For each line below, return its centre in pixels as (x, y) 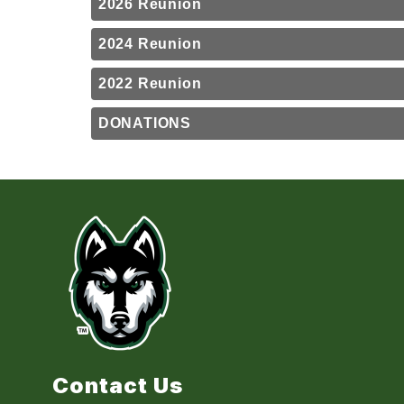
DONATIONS (144, 123)
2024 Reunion (150, 44)
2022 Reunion (150, 83)
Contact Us (118, 386)
